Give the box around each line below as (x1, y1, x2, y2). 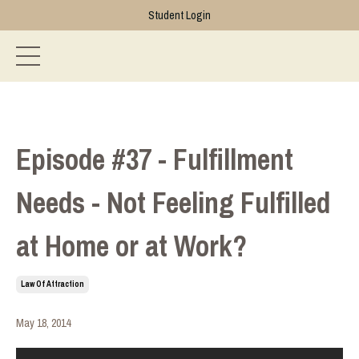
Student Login (148, 8, 211, 22)
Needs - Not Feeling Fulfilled (16, 184, 330, 222)
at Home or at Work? (16, 227, 247, 265)
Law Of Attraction (21, 279, 84, 289)
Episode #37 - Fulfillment (16, 140, 293, 179)
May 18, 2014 (16, 316, 71, 330)
